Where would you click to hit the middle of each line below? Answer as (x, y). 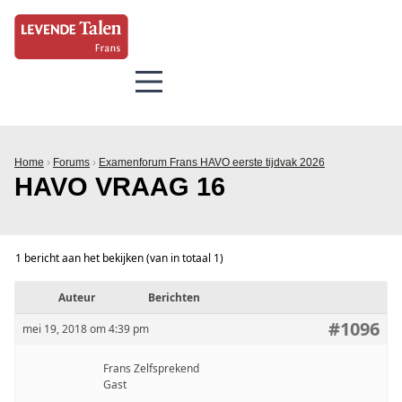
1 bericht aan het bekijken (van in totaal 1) (119, 258)
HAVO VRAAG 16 (120, 187)
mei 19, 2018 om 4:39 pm (86, 329)
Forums (71, 162)
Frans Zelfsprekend (151, 368)
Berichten (174, 297)
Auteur (76, 297)
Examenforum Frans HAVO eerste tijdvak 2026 (212, 162)
